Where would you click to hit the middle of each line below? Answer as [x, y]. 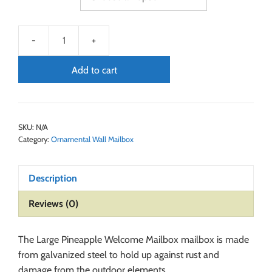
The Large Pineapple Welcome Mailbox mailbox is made [134, 240]
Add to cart [94, 70]
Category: [35, 139]
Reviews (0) [53, 203]
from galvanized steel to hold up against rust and [119, 255]
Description [53, 178]
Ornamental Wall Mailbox [92, 139]
